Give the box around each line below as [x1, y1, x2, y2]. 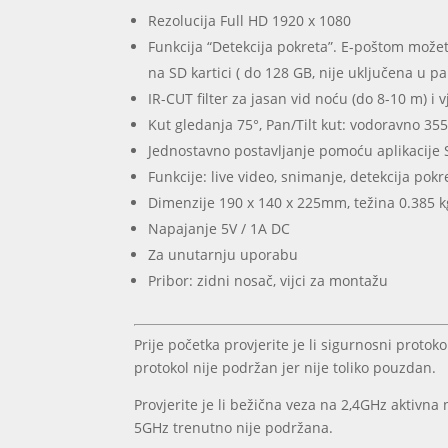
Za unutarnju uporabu [148, 245, 299, 265]
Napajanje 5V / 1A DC [148, 219, 291, 239]
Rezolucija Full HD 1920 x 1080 [148, 11, 352, 31]
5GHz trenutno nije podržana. [134, 418, 334, 438]
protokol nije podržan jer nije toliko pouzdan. [134, 358, 437, 378]
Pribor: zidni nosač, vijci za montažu [148, 271, 389, 291]
